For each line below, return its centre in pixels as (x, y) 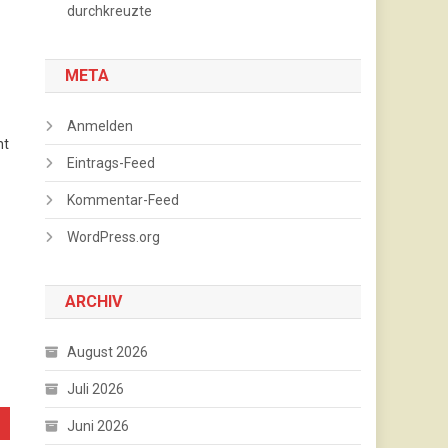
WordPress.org (114, 237)
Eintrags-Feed (111, 163)
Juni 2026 (98, 426)
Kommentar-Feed (123, 200)
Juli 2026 (96, 389)
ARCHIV (94, 302)
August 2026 (108, 352)
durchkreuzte (110, 11)
